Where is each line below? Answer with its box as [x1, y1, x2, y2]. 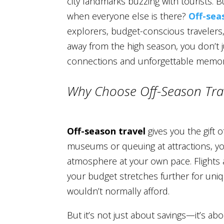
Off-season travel [67, 124, 146, 137]
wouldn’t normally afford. [67, 184, 170, 197]
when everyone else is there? [67, 10, 189, 22]
